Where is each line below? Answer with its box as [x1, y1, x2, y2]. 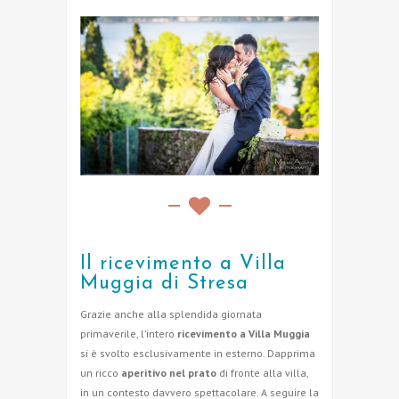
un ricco [80, 365, 121, 379]
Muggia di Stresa [80, 273, 248, 294]
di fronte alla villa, [216, 365, 308, 379]
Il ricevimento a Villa [80, 253, 286, 274]
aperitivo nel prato [121, 365, 216, 379]
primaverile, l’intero [80, 326, 177, 340]
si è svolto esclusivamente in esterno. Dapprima [80, 346, 315, 360]
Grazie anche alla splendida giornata [80, 306, 262, 321]
